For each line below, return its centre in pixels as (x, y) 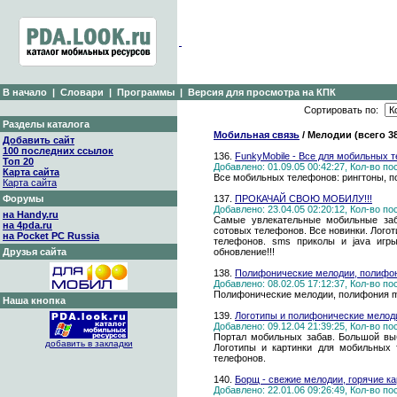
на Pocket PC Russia (51, 236)
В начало (25, 92)
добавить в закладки (89, 343)
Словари (82, 92)
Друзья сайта (35, 252)
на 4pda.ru (27, 225)
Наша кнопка (34, 300)
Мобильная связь (257, 135)
